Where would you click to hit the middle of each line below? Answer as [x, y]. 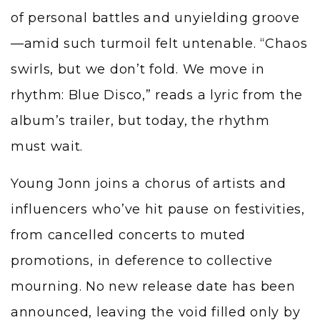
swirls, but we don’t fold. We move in [138, 69]
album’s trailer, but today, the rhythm [140, 120]
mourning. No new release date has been [153, 286]
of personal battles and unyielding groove [155, 17]
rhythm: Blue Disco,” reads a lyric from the [157, 95]
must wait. [47, 146]
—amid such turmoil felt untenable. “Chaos [159, 43]
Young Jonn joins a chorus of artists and [149, 183]
